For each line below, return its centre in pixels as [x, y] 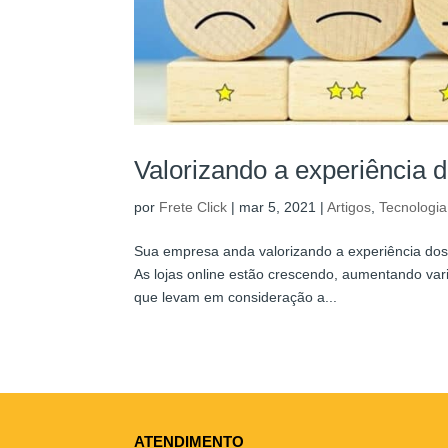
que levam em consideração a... [236, 296]
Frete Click [193, 206]
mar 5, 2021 [278, 206]
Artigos [349, 206]
